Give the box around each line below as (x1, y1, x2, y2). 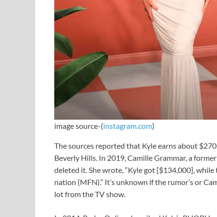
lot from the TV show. (54, 189, 125, 199)
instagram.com (103, 121, 152, 131)
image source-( (54, 121, 103, 131)
